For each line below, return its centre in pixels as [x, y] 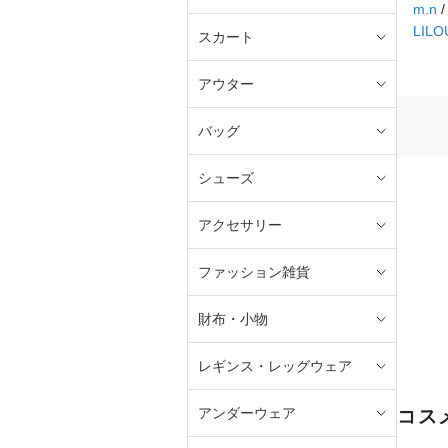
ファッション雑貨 [254, 271]
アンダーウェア [247, 412]
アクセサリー [240, 224]
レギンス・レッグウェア [275, 365]
